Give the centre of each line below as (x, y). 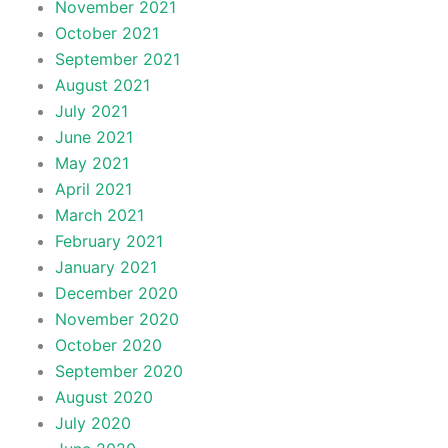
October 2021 (106, 32)
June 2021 (93, 136)
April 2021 (93, 188)
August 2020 (103, 396)
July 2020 (92, 422)
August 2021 (102, 84)
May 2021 (91, 162)
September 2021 (117, 58)
